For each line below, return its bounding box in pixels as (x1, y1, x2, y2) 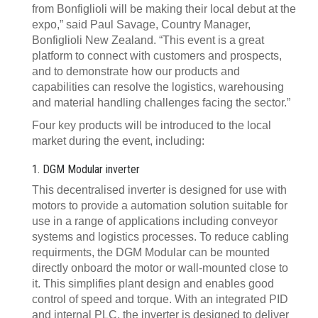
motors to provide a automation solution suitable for (32, 199, 287, 212)
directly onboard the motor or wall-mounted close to (32, 261, 288, 274)
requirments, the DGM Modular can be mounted (32, 246, 270, 258)
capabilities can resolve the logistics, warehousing (32, 80, 284, 93)
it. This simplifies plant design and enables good (32, 277, 274, 290)
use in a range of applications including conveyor (32, 214, 278, 227)
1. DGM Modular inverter (32, 162, 140, 176)
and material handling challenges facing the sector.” (32, 96, 290, 109)
